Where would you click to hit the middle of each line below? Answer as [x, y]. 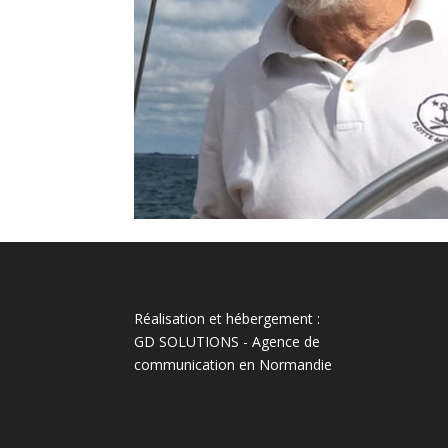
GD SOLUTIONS [187, 341]
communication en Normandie [233, 364]
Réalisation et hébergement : [227, 318]
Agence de [286, 341]
